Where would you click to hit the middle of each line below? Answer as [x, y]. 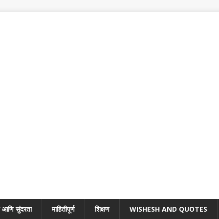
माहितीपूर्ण [63, 209]
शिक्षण [102, 209]
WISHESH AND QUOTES [168, 209]
